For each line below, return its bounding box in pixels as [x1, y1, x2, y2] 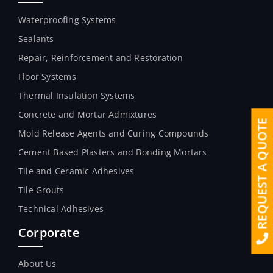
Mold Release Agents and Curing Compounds [18, 127, 209, 139]
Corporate [18, 224, 80, 241]
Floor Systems [18, 70, 76, 82]
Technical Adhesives [18, 202, 104, 214]
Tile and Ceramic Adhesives [18, 165, 135, 177]
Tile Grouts [18, 183, 65, 196]
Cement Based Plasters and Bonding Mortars [18, 146, 207, 158]
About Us [18, 257, 57, 269]
